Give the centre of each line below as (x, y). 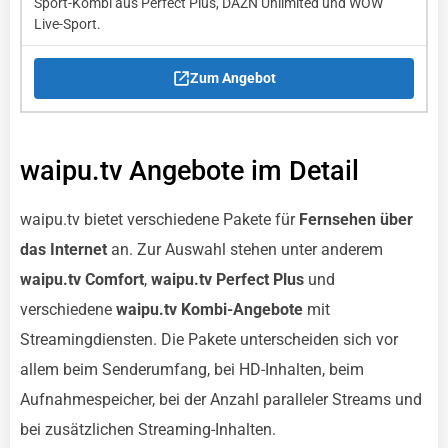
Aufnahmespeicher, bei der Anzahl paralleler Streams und (221, 399)
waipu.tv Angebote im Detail (189, 171)
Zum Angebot (232, 78)
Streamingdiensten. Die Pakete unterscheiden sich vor (209, 339)
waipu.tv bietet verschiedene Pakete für (159, 219)
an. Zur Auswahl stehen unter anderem (245, 249)
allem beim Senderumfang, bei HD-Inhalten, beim (192, 369)
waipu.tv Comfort (82, 279)
